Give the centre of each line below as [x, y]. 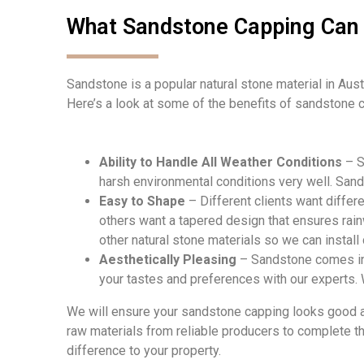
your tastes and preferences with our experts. [230, 279]
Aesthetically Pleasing [168, 260]
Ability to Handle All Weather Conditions [221, 162]
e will [95, 312]
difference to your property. [144, 351]
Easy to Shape [142, 201]
